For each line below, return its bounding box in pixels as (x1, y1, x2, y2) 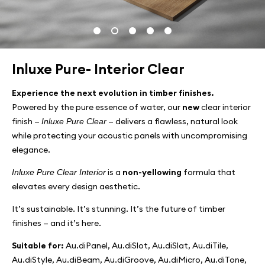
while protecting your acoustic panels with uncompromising (12, 130, 247, 141)
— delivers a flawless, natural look (106, 116, 238, 127)
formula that (182, 167, 235, 177)
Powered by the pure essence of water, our (12, 102, 182, 112)
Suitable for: (12, 240, 66, 251)
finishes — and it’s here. (12, 218, 101, 228)
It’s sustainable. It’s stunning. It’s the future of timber (12, 203, 225, 214)
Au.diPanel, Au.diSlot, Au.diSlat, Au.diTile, (66, 240, 228, 251)
